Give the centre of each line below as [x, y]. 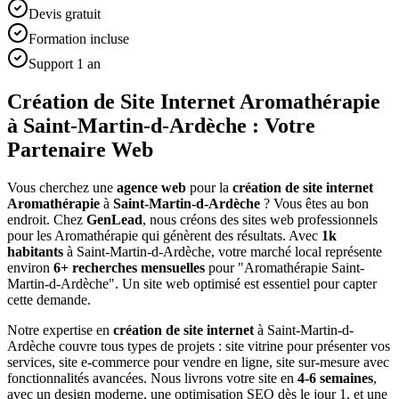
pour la [208, 187]
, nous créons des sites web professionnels [260, 219]
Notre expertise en [58, 330]
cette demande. [49, 299]
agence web [151, 187]
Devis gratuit [65, 13]
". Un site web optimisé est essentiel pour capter [243, 283]
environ [28, 267]
